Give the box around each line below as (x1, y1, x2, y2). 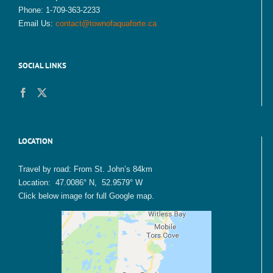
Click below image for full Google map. (18, 191, 154, 200)
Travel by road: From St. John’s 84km (18, 165, 152, 174)
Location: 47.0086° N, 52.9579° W (18, 178, 143, 187)
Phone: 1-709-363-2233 (18, 5, 100, 15)
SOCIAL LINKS (18, 60, 66, 70)
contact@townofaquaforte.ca (55, 19, 157, 28)
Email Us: (18, 19, 55, 28)
